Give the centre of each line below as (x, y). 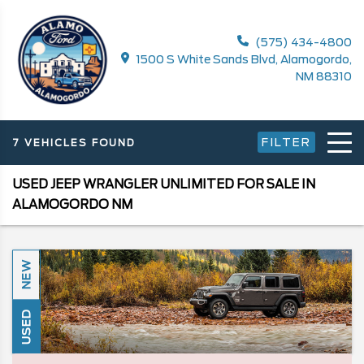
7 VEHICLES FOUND (74, 143)
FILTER (286, 143)
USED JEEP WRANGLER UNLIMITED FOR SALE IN (164, 184)
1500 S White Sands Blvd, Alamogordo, (243, 60)
